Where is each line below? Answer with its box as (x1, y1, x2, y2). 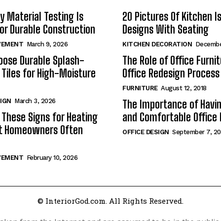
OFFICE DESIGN (122, 128, 169, 136)
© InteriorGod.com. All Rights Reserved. (37, 196, 184, 206)
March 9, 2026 (26, 40, 68, 48)
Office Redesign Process (122, 67, 220, 80)
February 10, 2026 (26, 154, 77, 161)
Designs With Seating (122, 23, 209, 36)
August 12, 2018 (161, 84, 207, 92)
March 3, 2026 (14, 97, 56, 105)
